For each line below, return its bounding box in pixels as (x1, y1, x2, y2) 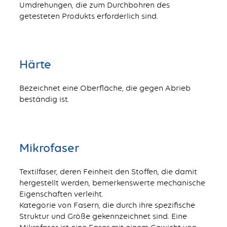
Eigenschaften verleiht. (19, 189, 103, 199)
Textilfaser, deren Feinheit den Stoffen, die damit (19, 167, 197, 177)
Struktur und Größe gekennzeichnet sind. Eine (19, 211, 187, 221)
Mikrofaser (19, 141, 79, 156)
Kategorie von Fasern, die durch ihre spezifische (19, 200, 195, 210)
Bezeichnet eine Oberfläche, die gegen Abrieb (19, 83, 191, 93)
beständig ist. (19, 94, 69, 104)
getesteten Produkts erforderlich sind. (19, 11, 158, 21)
